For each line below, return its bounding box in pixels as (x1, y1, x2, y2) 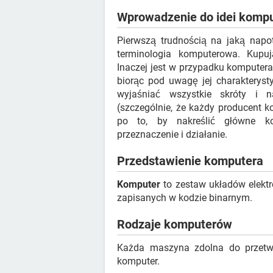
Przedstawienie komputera (117, 154, 263, 168)
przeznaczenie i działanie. (117, 129, 227, 140)
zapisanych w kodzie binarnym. (117, 192, 252, 204)
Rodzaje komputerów (117, 217, 232, 232)
